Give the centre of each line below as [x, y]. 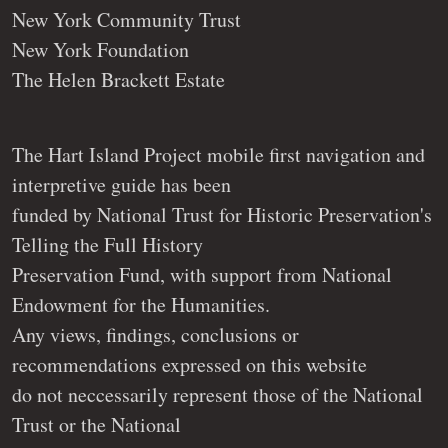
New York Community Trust [126, 19]
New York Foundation [100, 49]
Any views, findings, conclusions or [155, 334]
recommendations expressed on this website [189, 364]
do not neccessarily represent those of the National [217, 394]
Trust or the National [96, 424]
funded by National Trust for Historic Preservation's [222, 214]
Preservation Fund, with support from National [202, 274]
